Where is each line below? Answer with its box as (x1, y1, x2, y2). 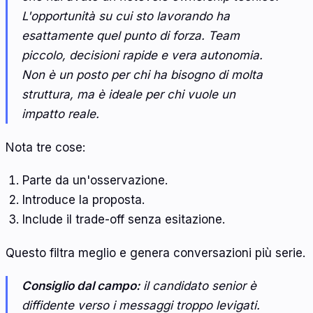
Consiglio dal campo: (22, 279, 140, 293)
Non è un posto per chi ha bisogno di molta (22, 68, 263, 82)
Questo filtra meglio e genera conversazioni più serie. (6, 245, 305, 260)
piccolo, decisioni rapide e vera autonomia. (22, 48, 263, 63)
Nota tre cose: (6, 140, 85, 154)
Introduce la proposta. (22, 193, 145, 208)
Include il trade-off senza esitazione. (22, 212, 225, 227)
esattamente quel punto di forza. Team (22, 29, 240, 43)
